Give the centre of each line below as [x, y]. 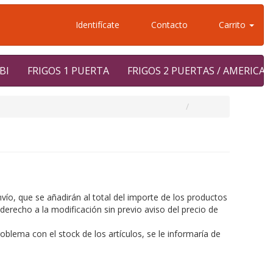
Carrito [232, 25]
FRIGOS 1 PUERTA [68, 71]
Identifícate [96, 25]
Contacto [168, 25]
